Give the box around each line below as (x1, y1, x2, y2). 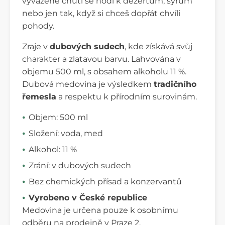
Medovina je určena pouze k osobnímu (22, 205, 178, 215)
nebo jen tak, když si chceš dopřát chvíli (22, 8, 180, 18)
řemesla (22, 91, 56, 101)
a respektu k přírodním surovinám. (56, 91, 197, 101)
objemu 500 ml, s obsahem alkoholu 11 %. (22, 66, 186, 76)
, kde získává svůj (125, 41, 192, 51)
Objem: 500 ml (29, 112, 88, 122)
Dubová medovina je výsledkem (22, 79, 154, 89)
